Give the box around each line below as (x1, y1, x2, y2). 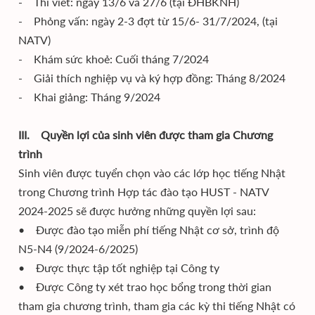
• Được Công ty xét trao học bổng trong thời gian (18, 280, 271, 293)
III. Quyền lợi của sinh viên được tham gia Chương (18, 128, 273, 141)
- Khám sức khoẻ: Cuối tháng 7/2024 (18, 52, 209, 65)
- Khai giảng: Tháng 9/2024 (18, 90, 160, 103)
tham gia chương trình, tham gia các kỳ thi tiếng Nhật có (18, 299, 295, 312)
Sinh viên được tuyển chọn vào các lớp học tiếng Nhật (18, 166, 285, 179)
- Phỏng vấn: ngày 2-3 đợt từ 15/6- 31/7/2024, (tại (18, 14, 278, 27)
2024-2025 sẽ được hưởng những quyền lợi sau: (18, 204, 256, 217)
